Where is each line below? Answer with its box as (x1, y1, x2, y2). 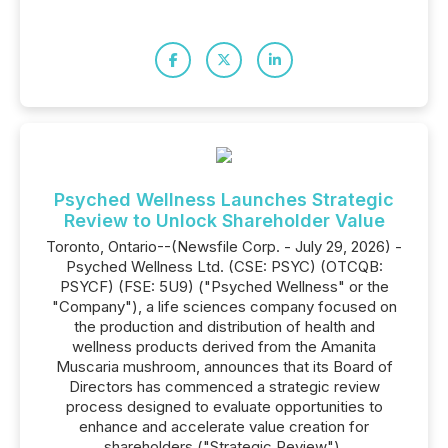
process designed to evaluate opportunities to (65, 397, 383, 416)
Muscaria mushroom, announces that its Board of (55, 357, 393, 376)
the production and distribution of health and (73, 317, 375, 336)
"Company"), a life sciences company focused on (51, 297, 397, 316)
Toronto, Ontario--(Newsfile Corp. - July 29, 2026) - (46, 237, 402, 256)
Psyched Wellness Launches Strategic (54, 189, 394, 210)
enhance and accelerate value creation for (79, 417, 369, 436)
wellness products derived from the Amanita (72, 337, 376, 356)
